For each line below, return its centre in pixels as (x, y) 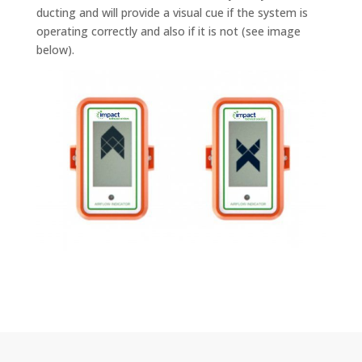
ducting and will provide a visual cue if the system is (172, 12)
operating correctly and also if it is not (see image (168, 31)
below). (55, 49)
